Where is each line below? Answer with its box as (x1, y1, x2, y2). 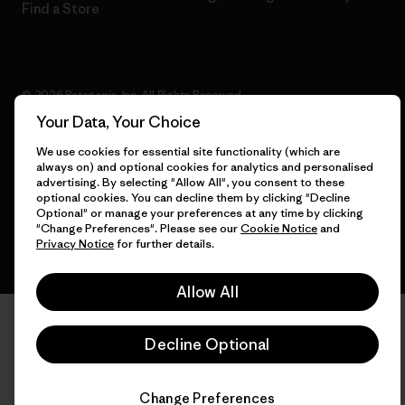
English (26, 166, 64, 183)
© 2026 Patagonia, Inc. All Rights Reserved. (22, 86, 244, 102)
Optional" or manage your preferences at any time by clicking (36, 205, 363, 221)
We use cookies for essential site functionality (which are (36, 144, 340, 159)
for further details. (114, 236, 214, 251)
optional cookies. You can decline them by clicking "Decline (36, 190, 350, 205)
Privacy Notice (36, 236, 114, 251)
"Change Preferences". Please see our (36, 221, 240, 236)
